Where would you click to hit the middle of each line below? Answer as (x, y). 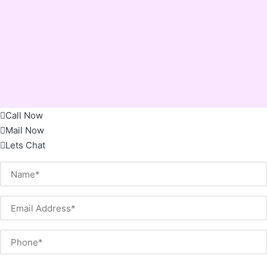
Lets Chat (25, 145)
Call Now (24, 116)
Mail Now (25, 131)
